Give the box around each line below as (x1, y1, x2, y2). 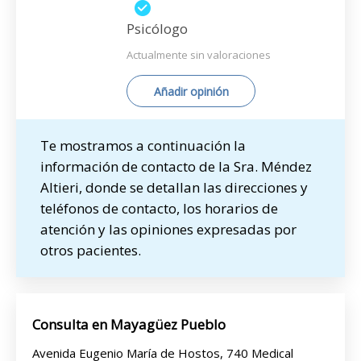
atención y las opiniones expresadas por (40, 220, 297, 239)
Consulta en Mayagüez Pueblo (32, 315, 226, 334)
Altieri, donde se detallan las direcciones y (40, 178, 308, 197)
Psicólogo (127, 19, 188, 38)
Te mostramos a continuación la (40, 136, 246, 155)
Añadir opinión (153, 84, 229, 99)
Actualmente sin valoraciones (127, 48, 271, 62)
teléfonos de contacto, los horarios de (40, 199, 278, 218)
